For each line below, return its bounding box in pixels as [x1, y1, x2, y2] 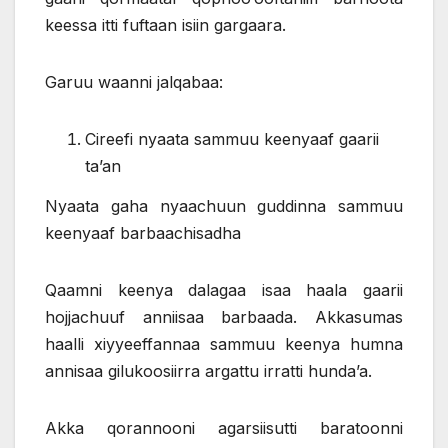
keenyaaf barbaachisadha [45, 223, 241, 244]
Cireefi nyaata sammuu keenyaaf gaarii [85, 129, 379, 150]
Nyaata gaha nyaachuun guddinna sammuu [45, 196, 403, 217]
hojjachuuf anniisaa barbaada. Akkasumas [45, 307, 403, 328]
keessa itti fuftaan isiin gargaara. [45, 15, 286, 36]
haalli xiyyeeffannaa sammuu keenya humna [45, 334, 403, 355]
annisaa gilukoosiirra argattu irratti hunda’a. [45, 361, 372, 382]
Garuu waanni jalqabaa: [45, 72, 223, 93]
